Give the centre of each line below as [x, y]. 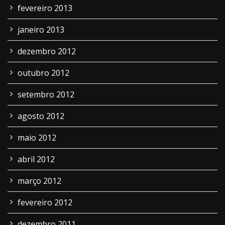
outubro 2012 [43, 73]
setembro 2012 [46, 94]
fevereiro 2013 [45, 8]
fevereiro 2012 [45, 202]
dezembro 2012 [47, 51]
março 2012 [39, 181]
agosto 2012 [41, 116]
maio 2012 [37, 138]
